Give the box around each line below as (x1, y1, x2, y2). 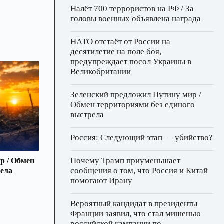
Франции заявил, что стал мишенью (70, 209, 201, 219)
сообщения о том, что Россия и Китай (70, 166, 208, 176)
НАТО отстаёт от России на (70, 37, 170, 47)
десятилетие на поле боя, (70, 47, 161, 57)
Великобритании (70, 67, 131, 77)
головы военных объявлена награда (70, 14, 201, 24)
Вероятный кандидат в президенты (70, 199, 197, 209)
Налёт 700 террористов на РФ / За (70, 4, 194, 14)
